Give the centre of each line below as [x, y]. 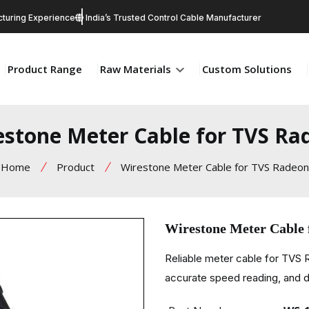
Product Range [45, 69]
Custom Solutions [247, 69]
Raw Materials [137, 69]
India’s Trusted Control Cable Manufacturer [172, 18]
